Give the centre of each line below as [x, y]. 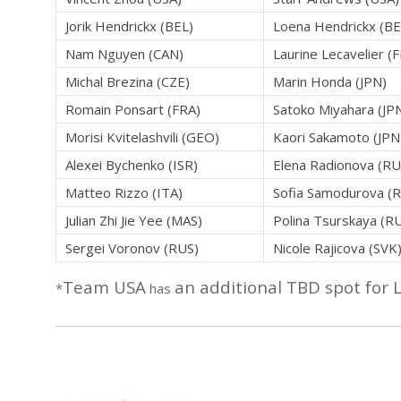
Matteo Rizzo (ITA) [124, 193]
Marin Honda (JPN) [330, 82]
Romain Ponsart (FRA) [133, 110]
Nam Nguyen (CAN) [124, 54]
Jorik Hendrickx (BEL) [129, 26]
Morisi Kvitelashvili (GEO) [142, 137]
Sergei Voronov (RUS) [132, 248]
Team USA [104, 287]
